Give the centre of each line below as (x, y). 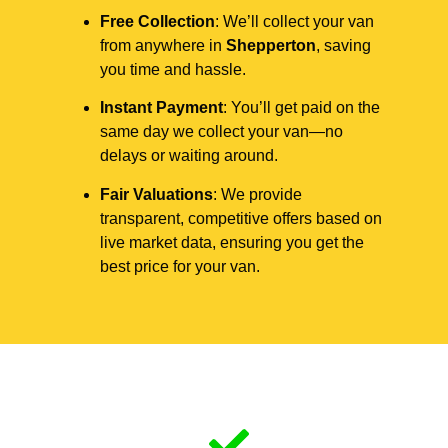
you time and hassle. (173, 69)
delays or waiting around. (189, 156)
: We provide (257, 194)
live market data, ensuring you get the (232, 242)
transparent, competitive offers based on (241, 218)
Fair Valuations (156, 194)
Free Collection (157, 21)
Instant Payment (161, 108)
